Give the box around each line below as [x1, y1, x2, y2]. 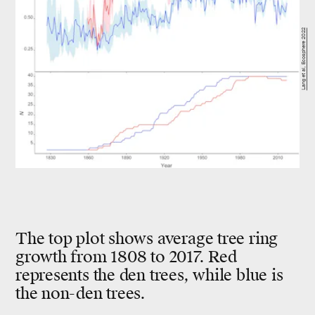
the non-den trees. [15, 283, 146, 304]
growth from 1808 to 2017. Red [15, 246, 237, 267]
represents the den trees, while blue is [15, 264, 283, 285]
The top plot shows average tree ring [15, 228, 278, 249]
